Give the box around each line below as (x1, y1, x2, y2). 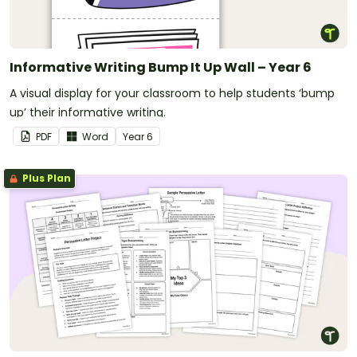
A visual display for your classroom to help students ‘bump (10, 85, 335, 102)
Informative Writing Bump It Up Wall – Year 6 (10, 58, 312, 77)
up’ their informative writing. (10, 104, 166, 121)
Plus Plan (20, 171, 71, 186)
